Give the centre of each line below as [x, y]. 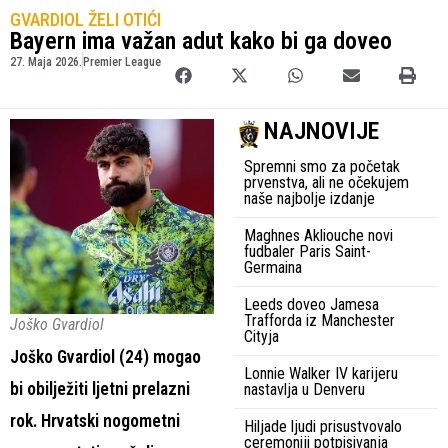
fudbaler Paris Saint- [307, 251]
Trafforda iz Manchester [319, 320]
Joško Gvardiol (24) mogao [105, 356]
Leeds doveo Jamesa [311, 304]
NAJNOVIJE [321, 130]
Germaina [273, 267]
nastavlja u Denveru [304, 389]
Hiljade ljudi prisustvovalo [323, 426]
